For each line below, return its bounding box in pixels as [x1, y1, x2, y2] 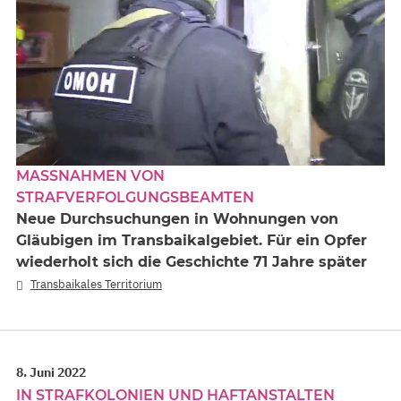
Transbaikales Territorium [30, 276, 162, 292]
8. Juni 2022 [16, 363, 86, 380]
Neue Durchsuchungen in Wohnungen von [16, 209, 338, 227]
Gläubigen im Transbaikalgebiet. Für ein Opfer [16, 231, 367, 249]
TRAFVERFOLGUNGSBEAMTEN [16, 188, 243, 206]
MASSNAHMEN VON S [16, 166, 165, 184]
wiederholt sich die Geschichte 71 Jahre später [16, 252, 367, 270]
